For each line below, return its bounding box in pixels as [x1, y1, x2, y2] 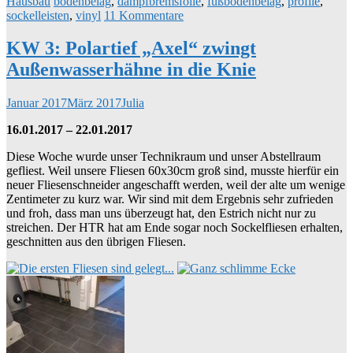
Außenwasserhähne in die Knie [6, 59, 256, 80]
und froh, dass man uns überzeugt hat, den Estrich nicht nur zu [6, 206, 316, 221]
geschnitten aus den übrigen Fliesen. [6, 235, 186, 249]
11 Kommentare [104, 8, 184, 22]
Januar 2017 [6, 96, 67, 110]
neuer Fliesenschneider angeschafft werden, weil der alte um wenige [6, 178, 345, 192]
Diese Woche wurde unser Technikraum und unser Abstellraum [6, 150, 321, 164]
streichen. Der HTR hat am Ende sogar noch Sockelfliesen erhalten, [6, 221, 343, 235]
